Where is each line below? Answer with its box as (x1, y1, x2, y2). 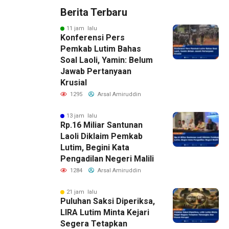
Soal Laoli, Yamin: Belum (60, 55, 153, 65)
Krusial (60, 78, 87, 88)
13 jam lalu (66, 112, 97, 120)
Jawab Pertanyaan (60, 66, 131, 77)
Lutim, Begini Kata (60, 143, 129, 153)
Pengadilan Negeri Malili (60, 154, 154, 164)
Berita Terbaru (60, 6, 127, 19)
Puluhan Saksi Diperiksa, (60, 196, 155, 207)
